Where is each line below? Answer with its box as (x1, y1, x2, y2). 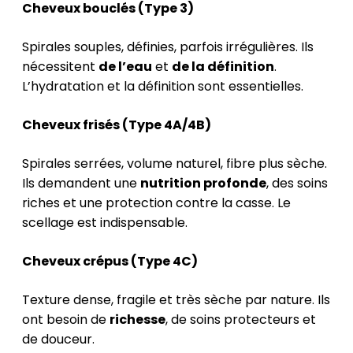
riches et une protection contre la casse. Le (22, 193, 291, 212)
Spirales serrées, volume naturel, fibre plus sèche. (22, 154, 327, 173)
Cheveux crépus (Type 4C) (22, 251, 198, 270)
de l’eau (98, 57, 152, 76)
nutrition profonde (140, 173, 266, 192)
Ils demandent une (22, 173, 140, 192)
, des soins (266, 173, 328, 192)
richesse (110, 310, 165, 329)
